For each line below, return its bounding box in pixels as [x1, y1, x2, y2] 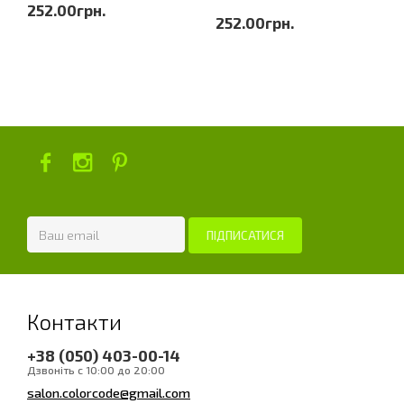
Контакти [27, 308, 122, 335]
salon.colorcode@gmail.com [27, 383, 190, 400]
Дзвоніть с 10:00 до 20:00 [27, 363, 165, 376]
